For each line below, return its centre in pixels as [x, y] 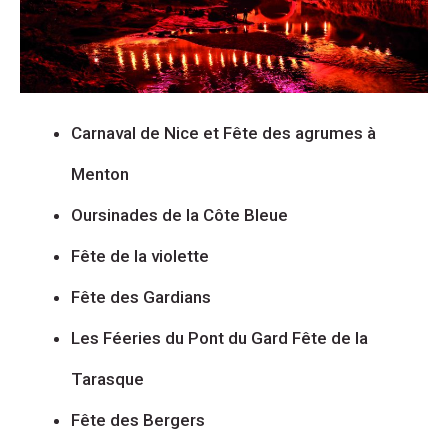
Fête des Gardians [141, 297]
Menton [100, 174]
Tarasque [107, 379]
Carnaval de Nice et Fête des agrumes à [223, 133]
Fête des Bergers [138, 420]
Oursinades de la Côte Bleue [179, 215]
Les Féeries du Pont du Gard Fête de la [219, 338]
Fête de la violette [140, 256]
